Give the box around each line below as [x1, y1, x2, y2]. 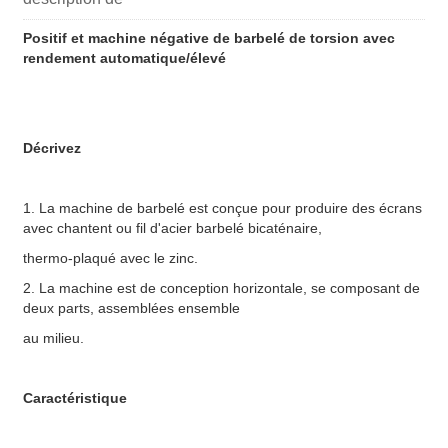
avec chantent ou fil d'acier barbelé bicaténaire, [23, 220, 322, 237]
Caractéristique [23, 390, 127, 407]
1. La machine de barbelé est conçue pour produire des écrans [23, 200, 422, 217]
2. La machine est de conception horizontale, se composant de [23, 280, 420, 297]
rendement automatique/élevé [23, 50, 226, 67]
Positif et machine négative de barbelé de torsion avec [23, 30, 395, 47]
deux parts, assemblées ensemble [23, 300, 240, 317]
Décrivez [23, 140, 81, 157]
